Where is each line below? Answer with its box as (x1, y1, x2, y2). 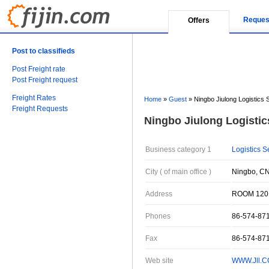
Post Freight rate (12, 65, 65, 73)
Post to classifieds (12, 47, 75, 55)
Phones (145, 212, 171, 220)
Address (145, 190, 172, 198)
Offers (188, 16, 210, 25)
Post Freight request (12, 76, 77, 84)
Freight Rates (12, 94, 56, 102)
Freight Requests (12, 104, 68, 113)
